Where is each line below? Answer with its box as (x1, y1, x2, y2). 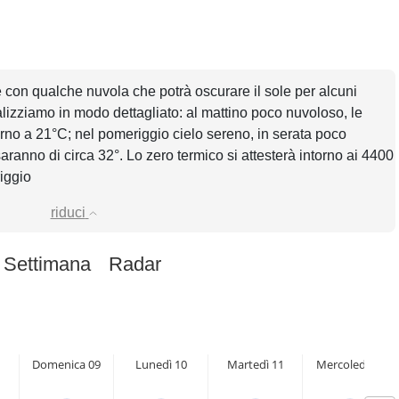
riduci (50, 205, 85, 220)
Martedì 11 (226, 356, 284, 372)
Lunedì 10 (134, 356, 187, 372)
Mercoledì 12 (315, 356, 384, 372)
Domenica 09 (32, 356, 101, 372)
